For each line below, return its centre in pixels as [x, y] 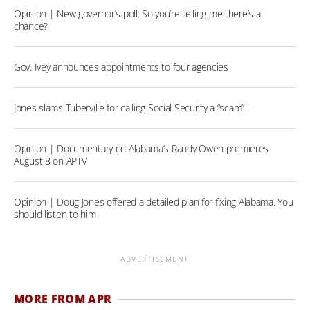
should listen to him [55, 215]
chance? [31, 26]
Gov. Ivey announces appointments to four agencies [121, 67]
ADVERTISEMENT [155, 259]
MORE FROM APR [63, 299]
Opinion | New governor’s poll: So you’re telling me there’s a [137, 14]
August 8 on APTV [51, 161]
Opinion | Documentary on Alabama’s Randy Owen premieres [142, 149]
